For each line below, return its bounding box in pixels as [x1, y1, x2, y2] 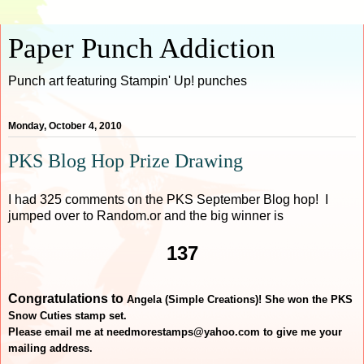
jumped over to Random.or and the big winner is [8, 208, 284, 223]
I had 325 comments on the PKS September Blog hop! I [8, 192, 328, 206]
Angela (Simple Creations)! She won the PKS [127, 292, 353, 305]
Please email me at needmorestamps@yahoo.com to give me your [8, 325, 342, 338]
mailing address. [8, 341, 93, 354]
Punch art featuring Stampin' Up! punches [8, 74, 247, 88]
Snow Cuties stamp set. [8, 309, 127, 322]
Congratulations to [8, 291, 127, 305]
